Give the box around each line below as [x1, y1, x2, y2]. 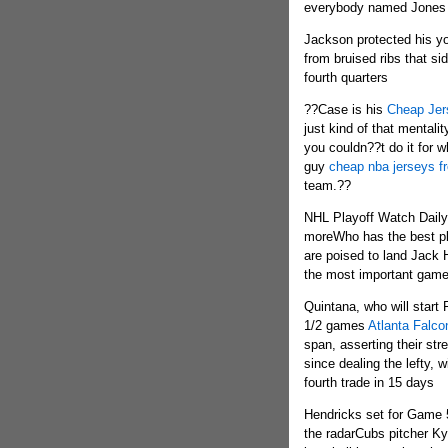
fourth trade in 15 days [303, 375, 434, 390]
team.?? [303, 178, 351, 193]
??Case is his [303, 102, 387, 117]
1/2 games [303, 318, 368, 333]
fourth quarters [303, 70, 388, 85]
